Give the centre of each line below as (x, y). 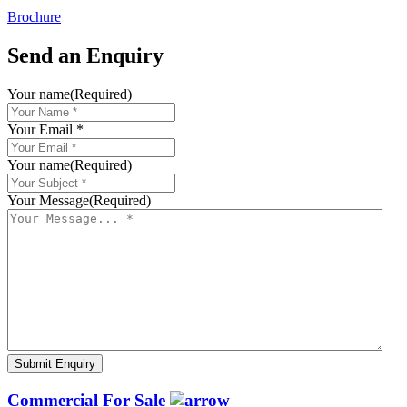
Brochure (34, 17)
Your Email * (45, 129)
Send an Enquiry (85, 55)
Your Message (48, 200)
